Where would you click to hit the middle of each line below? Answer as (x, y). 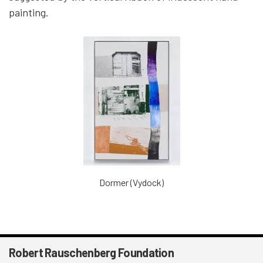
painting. (29, 12)
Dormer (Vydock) (131, 182)
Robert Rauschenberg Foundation (91, 252)
